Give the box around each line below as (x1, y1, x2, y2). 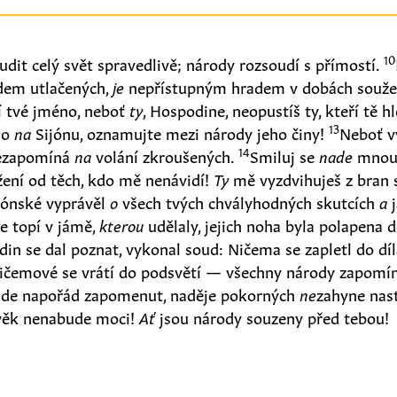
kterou (99, 212, 144, 236)
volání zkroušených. (91, 143, 239, 167)
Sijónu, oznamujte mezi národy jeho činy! (31, 120, 330, 144)
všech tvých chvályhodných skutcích (118, 189, 380, 213)
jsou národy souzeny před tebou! (155, 304, 390, 328)
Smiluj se (250, 143, 320, 167)
